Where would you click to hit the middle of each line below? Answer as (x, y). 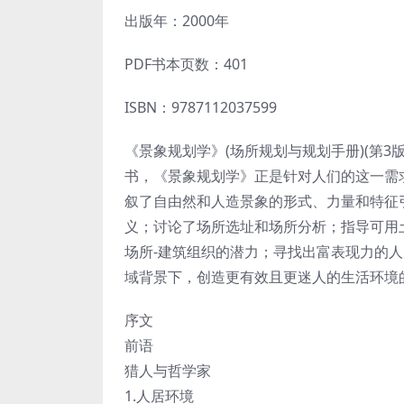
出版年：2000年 (177, 21)
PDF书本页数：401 (186, 64)
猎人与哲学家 (168, 371)
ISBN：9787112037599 (201, 108)
